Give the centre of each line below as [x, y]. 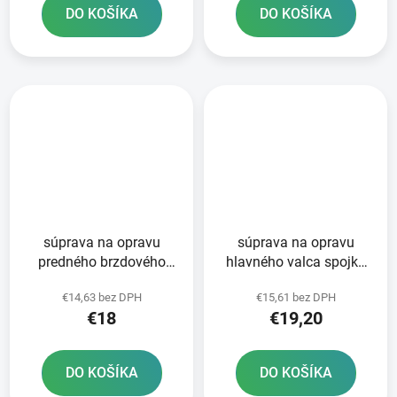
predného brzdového [101, 261]
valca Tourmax [101, 281]
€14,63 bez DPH [101, 297]
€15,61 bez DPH [296, 297]
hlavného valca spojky [296, 261]
